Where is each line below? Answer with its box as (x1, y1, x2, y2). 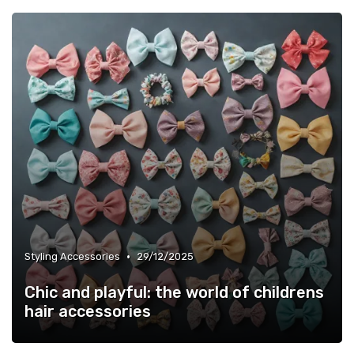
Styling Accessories (24, 250, 120, 263)
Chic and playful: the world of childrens (24, 283, 324, 303)
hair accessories (24, 302, 151, 322)
